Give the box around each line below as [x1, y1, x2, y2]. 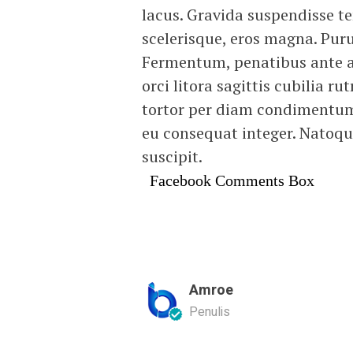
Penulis [189, 302, 230, 321]
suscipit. [142, 145, 203, 167]
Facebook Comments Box [150, 171, 314, 189]
